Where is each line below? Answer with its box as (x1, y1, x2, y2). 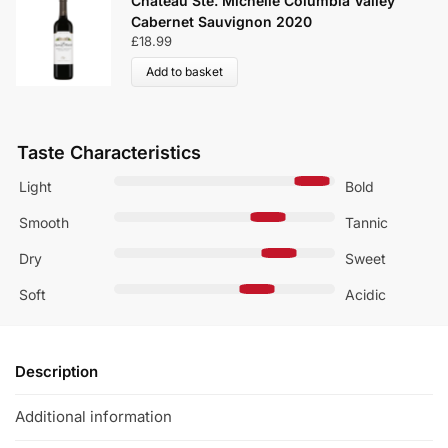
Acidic (344, 285, 386, 303)
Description (15, 361, 98, 381)
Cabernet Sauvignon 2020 (131, 13, 312, 31)
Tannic (344, 213, 388, 231)
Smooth (19, 213, 69, 231)
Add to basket (146, 63, 223, 79)
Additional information (15, 407, 172, 427)
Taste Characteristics (17, 141, 201, 163)
